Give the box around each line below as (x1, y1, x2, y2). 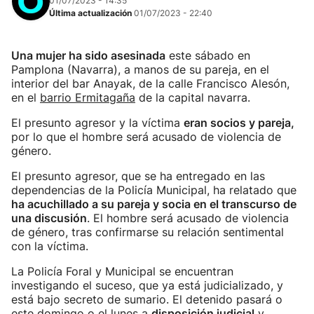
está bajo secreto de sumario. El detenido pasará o (11, 292, 282, 306)
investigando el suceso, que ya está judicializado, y (11, 278, 283, 292)
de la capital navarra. (135, 90, 250, 104)
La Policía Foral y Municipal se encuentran (11, 264, 233, 278)
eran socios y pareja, (184, 116, 294, 130)
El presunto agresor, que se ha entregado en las (11, 169, 265, 183)
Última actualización (49, 8, 134, 18)
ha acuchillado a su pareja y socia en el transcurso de (11, 197, 296, 211)
